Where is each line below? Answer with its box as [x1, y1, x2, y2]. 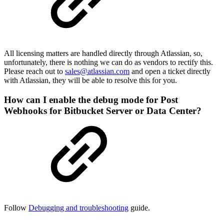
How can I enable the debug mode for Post [4, 94, 178, 105]
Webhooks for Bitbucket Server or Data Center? [4, 105, 201, 116]
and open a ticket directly [129, 67, 210, 76]
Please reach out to [4, 67, 65, 76]
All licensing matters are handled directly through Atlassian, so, [4, 49, 202, 58]
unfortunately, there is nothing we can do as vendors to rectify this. [4, 58, 213, 67]
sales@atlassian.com [65, 67, 129, 76]
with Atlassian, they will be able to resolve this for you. [4, 76, 177, 85]
